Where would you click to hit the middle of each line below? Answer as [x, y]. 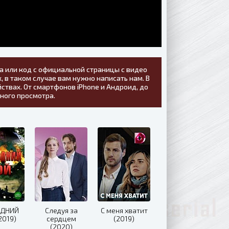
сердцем [61, 218]
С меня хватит [124, 210]
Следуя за [61, 210]
